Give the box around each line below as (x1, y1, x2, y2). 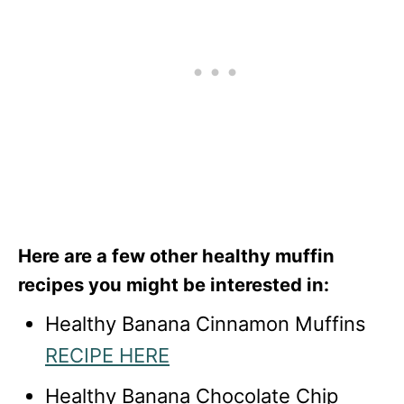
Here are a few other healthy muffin (18, 244, 335, 267)
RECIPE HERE (45, 344, 170, 367)
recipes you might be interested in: (18, 273, 329, 296)
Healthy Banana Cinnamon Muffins (45, 312, 366, 335)
